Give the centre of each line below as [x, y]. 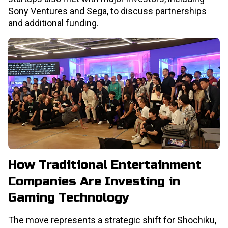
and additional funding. [53, 23]
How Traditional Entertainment [105, 165]
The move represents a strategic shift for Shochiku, [112, 220]
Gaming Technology [69, 197]
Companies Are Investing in [94, 181]
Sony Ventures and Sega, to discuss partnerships [107, 11]
